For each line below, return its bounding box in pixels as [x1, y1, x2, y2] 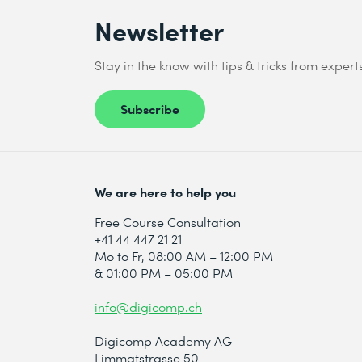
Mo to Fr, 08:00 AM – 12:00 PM [95, 247, 273, 265]
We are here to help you [95, 183, 236, 201]
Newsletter [95, 12, 224, 49]
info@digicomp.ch [95, 298, 202, 316]
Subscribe [120, 99, 179, 117]
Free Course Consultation [95, 213, 241, 231]
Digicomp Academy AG [95, 332, 232, 350]
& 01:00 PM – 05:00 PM [95, 264, 233, 282]
